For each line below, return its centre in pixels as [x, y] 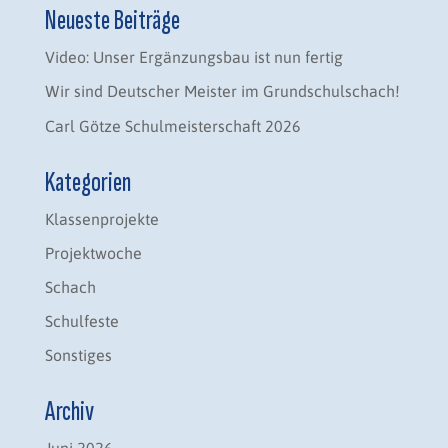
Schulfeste [81, 321]
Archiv [69, 412]
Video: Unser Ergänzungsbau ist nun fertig [193, 57]
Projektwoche [93, 252]
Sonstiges [78, 355]
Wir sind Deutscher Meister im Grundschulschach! [222, 91]
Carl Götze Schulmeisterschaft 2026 [172, 125]
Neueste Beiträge [112, 21]
